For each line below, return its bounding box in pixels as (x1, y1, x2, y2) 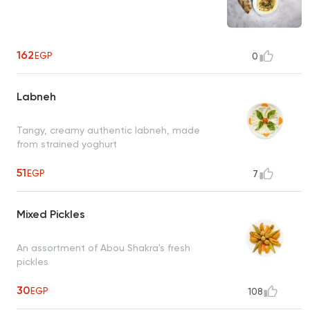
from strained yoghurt (17, 138, 117, 149)
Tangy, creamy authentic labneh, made (17, 124, 200, 136)
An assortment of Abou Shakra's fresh (17, 241, 190, 253)
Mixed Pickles (17, 208, 85, 221)
